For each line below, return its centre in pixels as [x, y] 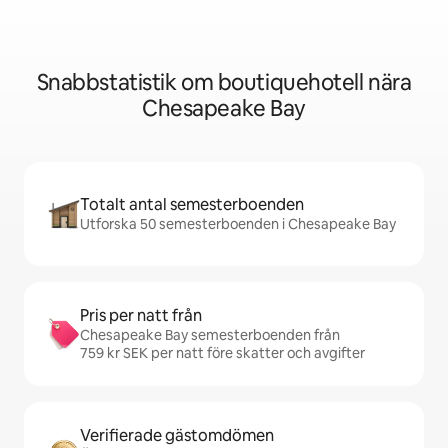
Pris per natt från [141, 316]
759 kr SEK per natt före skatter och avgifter [222, 353]
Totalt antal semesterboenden [192, 205]
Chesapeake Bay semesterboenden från [210, 335]
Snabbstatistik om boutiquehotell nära [224, 83]
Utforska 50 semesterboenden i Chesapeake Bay [238, 224]
